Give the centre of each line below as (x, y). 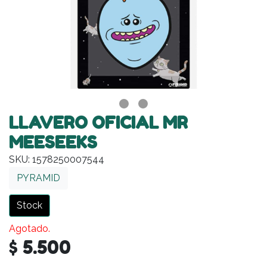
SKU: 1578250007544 (57, 159)
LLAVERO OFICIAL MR (98, 122)
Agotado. (30, 228)
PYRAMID (38, 178)
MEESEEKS (53, 142)
